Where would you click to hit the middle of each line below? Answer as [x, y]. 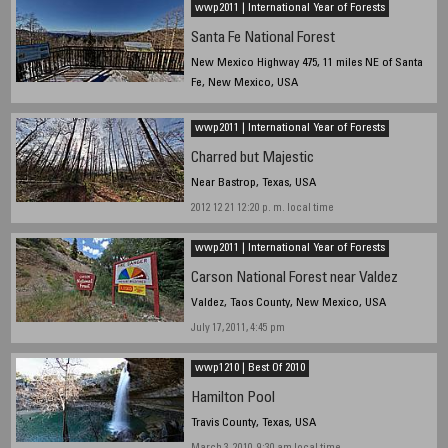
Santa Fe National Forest [262, 39]
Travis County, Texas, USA [253, 423]
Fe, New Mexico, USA [244, 83]
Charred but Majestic [252, 159]
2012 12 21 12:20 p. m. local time [262, 209]
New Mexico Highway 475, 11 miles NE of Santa [306, 63]
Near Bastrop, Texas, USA [253, 183]
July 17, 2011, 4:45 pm [237, 329]
